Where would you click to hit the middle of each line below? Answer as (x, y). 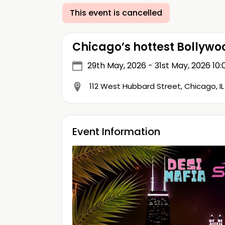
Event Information (116, 132)
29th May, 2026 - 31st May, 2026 (149, 66)
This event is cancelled (116, 13)
